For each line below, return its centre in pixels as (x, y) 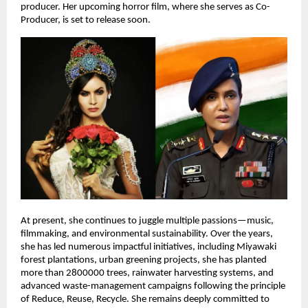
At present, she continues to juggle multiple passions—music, (147, 221)
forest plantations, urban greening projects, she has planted (144, 261)
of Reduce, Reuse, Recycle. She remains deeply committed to (145, 300)
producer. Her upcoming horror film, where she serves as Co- (145, 7)
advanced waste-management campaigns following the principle (153, 287)
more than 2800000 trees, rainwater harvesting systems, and (147, 274)
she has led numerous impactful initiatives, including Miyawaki (148, 247)
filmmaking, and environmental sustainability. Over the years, (147, 234)
